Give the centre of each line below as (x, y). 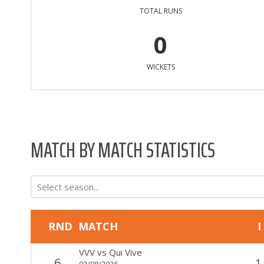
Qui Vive (125, 252)
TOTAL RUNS (161, 11)
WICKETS (161, 67)
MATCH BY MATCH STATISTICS (123, 149)
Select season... (68, 186)
